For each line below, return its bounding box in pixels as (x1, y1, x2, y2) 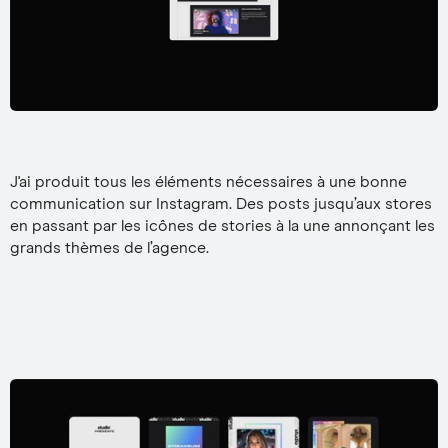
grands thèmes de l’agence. (10, 240, 209, 257)
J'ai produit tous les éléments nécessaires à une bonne (10, 174, 407, 191)
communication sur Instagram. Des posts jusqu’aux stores (10, 196, 432, 213)
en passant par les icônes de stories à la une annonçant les (10, 218, 435, 235)
